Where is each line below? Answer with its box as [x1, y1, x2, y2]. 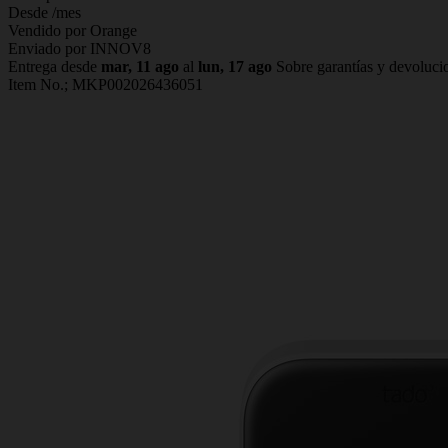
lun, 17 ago [198, 57, 272, 75]
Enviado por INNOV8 [8, 39, 151, 57]
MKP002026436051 [72, 75, 203, 93]
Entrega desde [8, 57, 101, 75]
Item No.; [8, 75, 72, 93]
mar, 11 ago [101, 57, 179, 75]
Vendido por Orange [8, 21, 137, 39]
